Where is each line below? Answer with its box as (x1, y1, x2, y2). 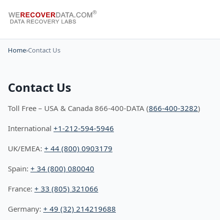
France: (8, 184, 34, 193)
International (8, 123, 54, 133)
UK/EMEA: (8, 143, 44, 153)
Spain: (8, 164, 30, 173)
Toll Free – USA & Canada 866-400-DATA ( (8, 103, 149, 113)
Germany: (8, 204, 43, 214)
